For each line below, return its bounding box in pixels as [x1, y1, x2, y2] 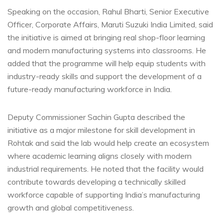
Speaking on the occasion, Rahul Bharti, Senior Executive [7, 6, 209, 16]
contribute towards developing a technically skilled [7, 176, 186, 187]
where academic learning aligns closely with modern [7, 150, 192, 161]
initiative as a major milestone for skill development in [7, 124, 195, 135]
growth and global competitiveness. [7, 202, 134, 213]
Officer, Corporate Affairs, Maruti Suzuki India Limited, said [7, 19, 213, 29]
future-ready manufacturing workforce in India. [7, 84, 172, 94]
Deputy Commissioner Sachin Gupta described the [7, 111, 185, 122]
